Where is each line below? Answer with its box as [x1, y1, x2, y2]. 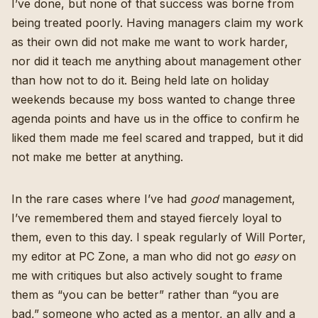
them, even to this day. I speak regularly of [11, 229, 246, 244]
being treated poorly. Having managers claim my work [11, 15, 303, 30]
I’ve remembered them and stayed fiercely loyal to [11, 210, 282, 225]
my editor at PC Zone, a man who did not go [11, 248, 253, 263]
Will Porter [246, 229, 302, 244]
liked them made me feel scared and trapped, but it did [11, 130, 303, 145]
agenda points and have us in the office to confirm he [11, 111, 300, 126]
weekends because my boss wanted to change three [11, 92, 295, 106]
